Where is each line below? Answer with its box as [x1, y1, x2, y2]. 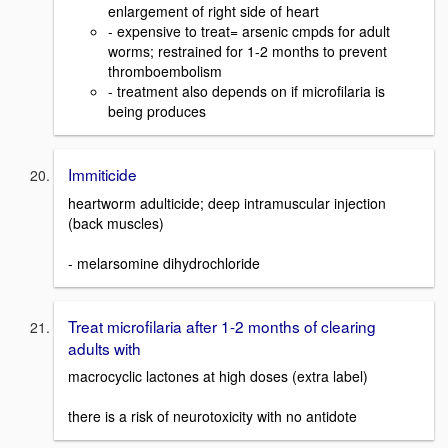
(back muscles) [68, 212, 164, 233]
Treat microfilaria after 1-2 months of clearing [68, 314, 376, 337]
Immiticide [68, 163, 137, 186]
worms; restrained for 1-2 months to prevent [108, 41, 387, 62]
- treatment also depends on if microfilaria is [108, 81, 385, 102]
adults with [68, 336, 141, 359]
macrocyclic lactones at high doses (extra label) [68, 366, 368, 387]
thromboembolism [108, 61, 222, 82]
